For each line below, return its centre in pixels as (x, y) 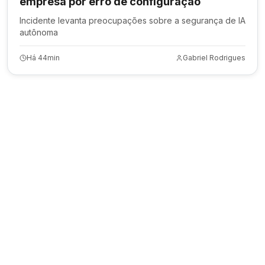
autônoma (39, 32)
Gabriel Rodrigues (214, 58)
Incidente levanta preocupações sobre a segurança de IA (132, 20)
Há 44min (43, 58)
